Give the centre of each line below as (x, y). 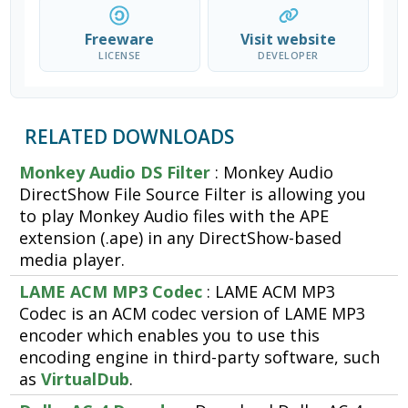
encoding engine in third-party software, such (200, 357)
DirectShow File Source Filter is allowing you (193, 194)
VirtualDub (86, 379)
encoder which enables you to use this (170, 336)
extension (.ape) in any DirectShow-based (181, 238)
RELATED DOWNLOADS (130, 137)
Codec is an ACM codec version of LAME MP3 (193, 314)
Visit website (289, 40)
